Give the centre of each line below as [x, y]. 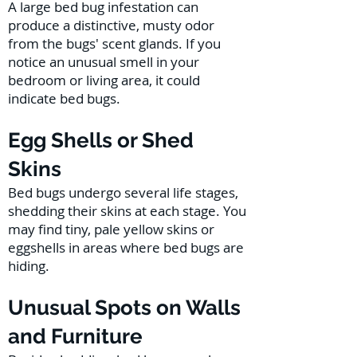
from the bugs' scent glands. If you [114, 43]
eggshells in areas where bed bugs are [126, 247]
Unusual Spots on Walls [124, 308]
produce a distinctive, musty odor [111, 25]
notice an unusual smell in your [104, 62]
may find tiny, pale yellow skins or [111, 229]
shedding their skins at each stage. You [127, 211]
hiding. [29, 266]
